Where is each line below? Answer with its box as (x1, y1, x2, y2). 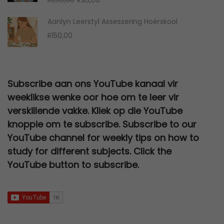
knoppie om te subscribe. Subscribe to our (7, 117, 196, 130)
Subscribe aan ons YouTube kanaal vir (7, 77, 178, 90)
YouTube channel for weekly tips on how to (7, 131, 199, 144)
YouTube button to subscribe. (7, 158, 139, 171)
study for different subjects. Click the (7, 144, 171, 157)
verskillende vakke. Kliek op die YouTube (7, 104, 182, 117)
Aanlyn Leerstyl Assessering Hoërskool (47, 16, 177, 26)
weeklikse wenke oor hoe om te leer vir (7, 90, 179, 103)
